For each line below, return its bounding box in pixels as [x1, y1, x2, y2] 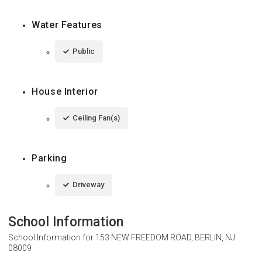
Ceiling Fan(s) [73, 113, 120, 122]
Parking [32, 152, 67, 164]
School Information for [8, 232, 95, 242]
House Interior [32, 85, 98, 97]
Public [73, 46, 95, 56]
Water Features [32, 19, 102, 30]
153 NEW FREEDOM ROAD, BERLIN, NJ [95, 232, 235, 242]
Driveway [73, 180, 104, 189]
